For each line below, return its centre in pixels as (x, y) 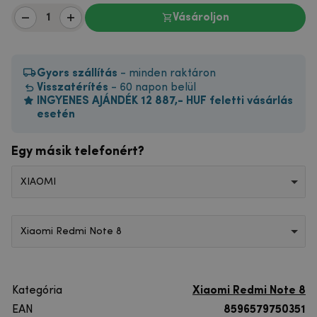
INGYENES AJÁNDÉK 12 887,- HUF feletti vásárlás (165, 101)
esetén (56, 115)
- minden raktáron (168, 74)
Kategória (37, 291)
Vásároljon (201, 18)
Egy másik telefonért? (78, 152)
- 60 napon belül (152, 88)
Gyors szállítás (79, 74)
